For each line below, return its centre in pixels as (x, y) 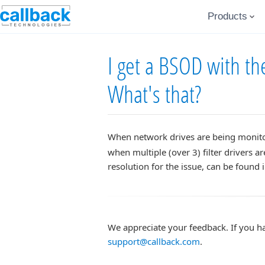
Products (227, 16)
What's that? (154, 94)
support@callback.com (154, 241)
